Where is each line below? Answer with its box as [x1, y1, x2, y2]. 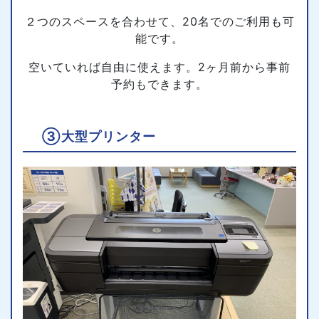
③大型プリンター [42, 128, 156, 144]
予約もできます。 [111, 77, 208, 91]
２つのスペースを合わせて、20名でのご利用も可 [24, 14, 295, 28]
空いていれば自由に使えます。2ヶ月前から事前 [28, 60, 291, 74]
